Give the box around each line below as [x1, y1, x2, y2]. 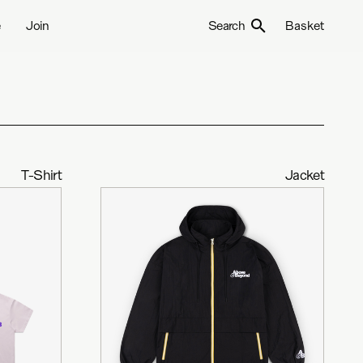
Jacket [284, 166, 324, 183]
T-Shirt [21, 166, 62, 183]
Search [207, 18, 245, 33]
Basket [285, 18, 324, 33]
